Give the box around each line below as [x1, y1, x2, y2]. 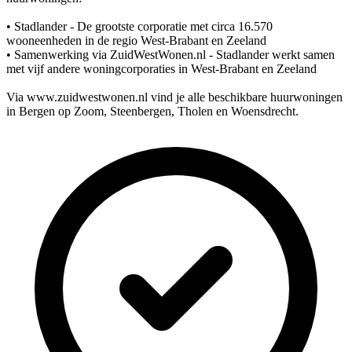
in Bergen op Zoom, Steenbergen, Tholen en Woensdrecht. [6, 104, 299, 118]
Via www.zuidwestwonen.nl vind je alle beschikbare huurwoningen [6, 90, 343, 104]
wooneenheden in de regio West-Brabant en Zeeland [6, 33, 266, 47]
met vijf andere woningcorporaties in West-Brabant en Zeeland [6, 61, 317, 75]
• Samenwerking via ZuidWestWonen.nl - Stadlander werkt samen [6, 47, 335, 61]
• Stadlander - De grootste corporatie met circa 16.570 [6, 19, 273, 33]
